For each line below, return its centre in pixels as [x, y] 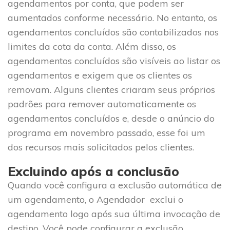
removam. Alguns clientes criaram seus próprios [111, 90]
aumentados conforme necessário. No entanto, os [112, 18]
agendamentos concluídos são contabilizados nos [113, 32]
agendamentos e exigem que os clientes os [100, 75]
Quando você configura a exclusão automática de [115, 185]
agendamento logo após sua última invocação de [114, 214]
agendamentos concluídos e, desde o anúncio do [111, 119]
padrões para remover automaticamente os [102, 104]
